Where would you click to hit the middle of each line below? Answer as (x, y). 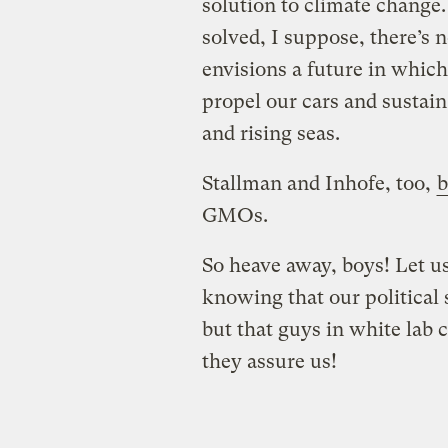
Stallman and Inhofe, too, (318, 183)
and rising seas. (270, 133)
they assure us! (269, 361)
